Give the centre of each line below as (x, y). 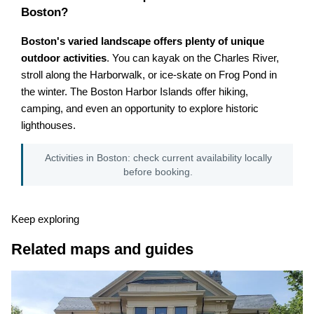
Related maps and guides (102, 249)
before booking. (158, 171)
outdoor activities (64, 58)
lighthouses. (49, 125)
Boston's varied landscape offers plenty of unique (143, 41)
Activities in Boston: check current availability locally (158, 157)
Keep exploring (45, 220)
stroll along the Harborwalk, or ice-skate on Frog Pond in (149, 75)
